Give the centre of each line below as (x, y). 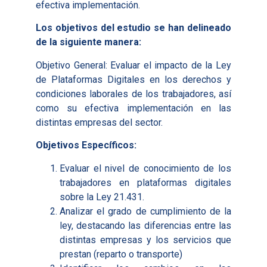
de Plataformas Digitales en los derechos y (133, 79)
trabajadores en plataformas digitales (145, 182)
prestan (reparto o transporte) (121, 254)
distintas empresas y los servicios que (145, 240)
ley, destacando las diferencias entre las (145, 225)
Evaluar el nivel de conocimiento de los (145, 168)
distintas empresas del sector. (99, 122)
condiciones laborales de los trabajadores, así (133, 94)
